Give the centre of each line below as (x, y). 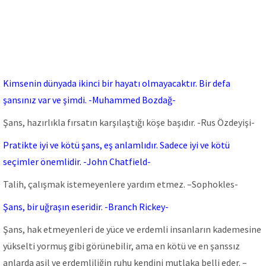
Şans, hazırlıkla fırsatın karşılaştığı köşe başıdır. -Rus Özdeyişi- (129, 122)
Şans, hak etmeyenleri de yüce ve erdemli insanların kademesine (132, 229)
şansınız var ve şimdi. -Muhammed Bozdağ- (89, 100)
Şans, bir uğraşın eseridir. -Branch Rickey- (86, 207)
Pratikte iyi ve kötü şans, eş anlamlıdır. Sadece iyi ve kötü (116, 145)
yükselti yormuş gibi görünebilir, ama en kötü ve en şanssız (121, 246)
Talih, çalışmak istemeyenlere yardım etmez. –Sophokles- (121, 184)
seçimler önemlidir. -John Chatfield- (77, 161)
